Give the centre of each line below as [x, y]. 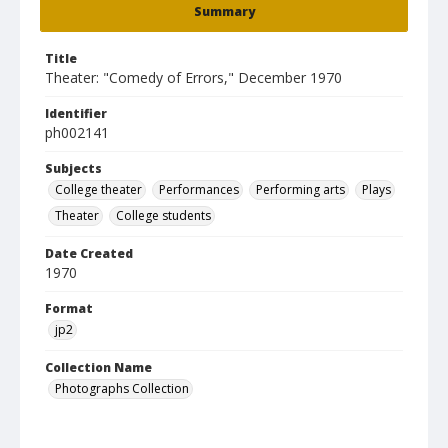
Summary [224, 11]
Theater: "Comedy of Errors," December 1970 [193, 77]
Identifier [76, 113]
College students [163, 215]
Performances [199, 189]
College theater [98, 189]
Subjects [73, 168]
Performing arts [300, 189]
